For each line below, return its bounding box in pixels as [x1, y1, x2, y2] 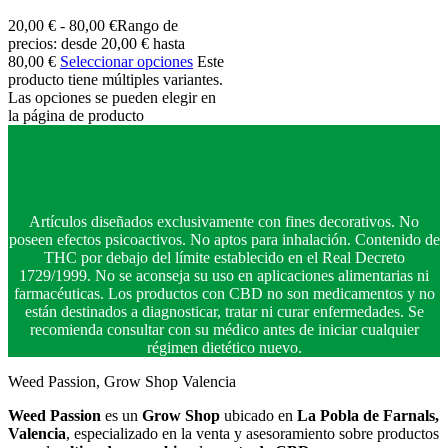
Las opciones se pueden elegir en [8, 89, 216, 107]
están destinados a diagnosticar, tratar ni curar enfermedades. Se [24, 303, 424, 321]
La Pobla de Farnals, [297, 407, 439, 425]
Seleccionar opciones [60, 53, 193, 71]
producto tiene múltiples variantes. [8, 71, 223, 89]
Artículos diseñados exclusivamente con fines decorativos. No [29, 213, 419, 231]
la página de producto [8, 107, 144, 125]
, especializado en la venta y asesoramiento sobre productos [66, 425, 439, 443]
